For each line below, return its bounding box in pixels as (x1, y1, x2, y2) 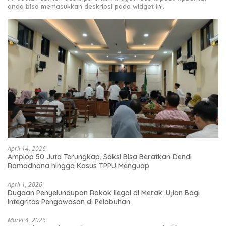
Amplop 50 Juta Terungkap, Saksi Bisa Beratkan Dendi (8, 152, 192, 161)
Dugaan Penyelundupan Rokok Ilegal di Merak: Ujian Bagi (8, 188, 200, 197)
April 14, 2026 (8, 144, 46, 153)
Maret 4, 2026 (8, 215, 46, 224)
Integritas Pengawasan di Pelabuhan (8, 197, 130, 206)
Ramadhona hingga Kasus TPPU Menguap (8, 161, 149, 171)
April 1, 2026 (8, 180, 42, 189)
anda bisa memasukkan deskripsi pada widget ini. (8, 2, 164, 10)
